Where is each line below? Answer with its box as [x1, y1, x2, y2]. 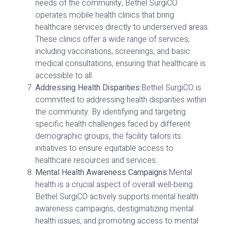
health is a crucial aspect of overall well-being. [35, 178, 194, 191]
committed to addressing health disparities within [35, 93, 206, 106]
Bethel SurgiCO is [141, 81, 201, 94]
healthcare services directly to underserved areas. [35, 21, 209, 33]
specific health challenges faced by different [35, 118, 190, 130]
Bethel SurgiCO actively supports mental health [35, 190, 198, 203]
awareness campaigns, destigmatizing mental [35, 202, 194, 215]
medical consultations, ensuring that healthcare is [35, 57, 206, 70]
